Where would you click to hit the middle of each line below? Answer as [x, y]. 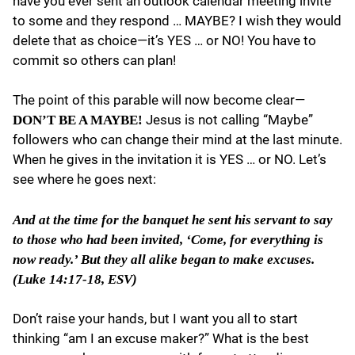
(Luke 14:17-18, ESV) [75, 279]
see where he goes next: [84, 179]
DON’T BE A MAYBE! [78, 120]
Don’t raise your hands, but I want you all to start [155, 319]
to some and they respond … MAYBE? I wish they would [177, 20]
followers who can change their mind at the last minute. [177, 140]
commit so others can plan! [94, 60]
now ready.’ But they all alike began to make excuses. [164, 259]
